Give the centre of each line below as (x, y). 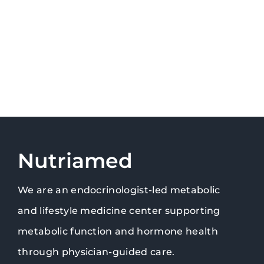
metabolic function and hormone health (118, 232)
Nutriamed (75, 161)
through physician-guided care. (96, 252)
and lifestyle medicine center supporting (119, 211)
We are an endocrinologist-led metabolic (119, 190)
